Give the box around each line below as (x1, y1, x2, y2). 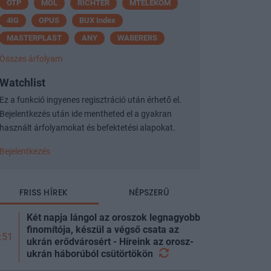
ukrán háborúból (27, 247, 101, 260)
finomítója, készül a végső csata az (27, 223, 179, 235)
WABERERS (117, 33, 157, 42)
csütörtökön (101, 247, 155, 260)
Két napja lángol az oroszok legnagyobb (27, 211, 200, 223)
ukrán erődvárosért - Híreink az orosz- (27, 235, 194, 247)
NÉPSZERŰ (129, 186, 170, 198)
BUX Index (79, 15, 116, 25)
